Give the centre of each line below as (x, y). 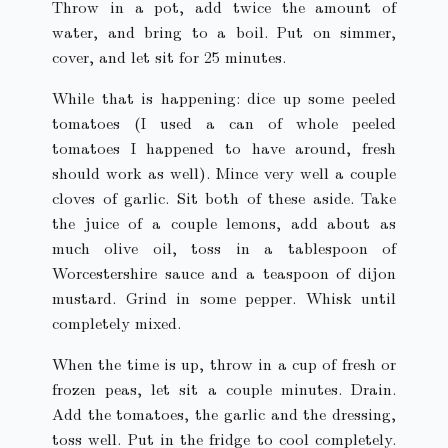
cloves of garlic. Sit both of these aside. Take (224, 198)
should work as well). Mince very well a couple (224, 173)
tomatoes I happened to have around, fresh (224, 148)
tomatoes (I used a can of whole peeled (224, 123)
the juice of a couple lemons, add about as (224, 223)
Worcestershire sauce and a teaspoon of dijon (224, 273)
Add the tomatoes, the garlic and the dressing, (224, 414)
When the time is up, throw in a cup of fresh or (224, 364)
